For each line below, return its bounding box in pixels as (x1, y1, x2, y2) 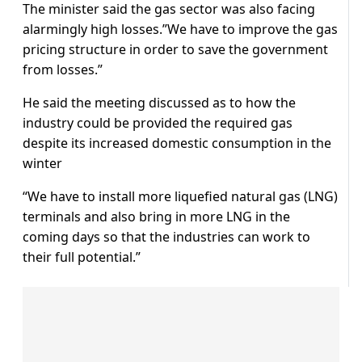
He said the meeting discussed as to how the (23, 94, 296, 112)
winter (23, 154, 62, 173)
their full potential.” (23, 248, 141, 267)
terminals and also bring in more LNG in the (23, 208, 290, 226)
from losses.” (23, 61, 103, 79)
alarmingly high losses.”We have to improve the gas (23, 20, 338, 39)
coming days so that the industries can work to (23, 228, 310, 246)
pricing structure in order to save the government (23, 40, 328, 59)
